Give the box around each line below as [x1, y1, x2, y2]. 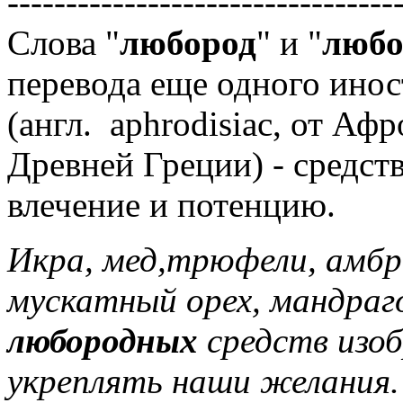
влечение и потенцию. [7, 185, 336, 224]
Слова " [7, 23, 120, 62]
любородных [7, 321, 198, 360]
